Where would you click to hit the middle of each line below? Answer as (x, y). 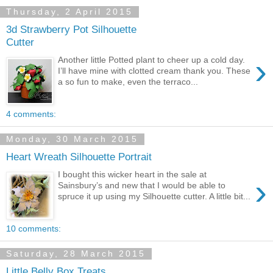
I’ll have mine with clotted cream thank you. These (154, 70)
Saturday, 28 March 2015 (76, 254)
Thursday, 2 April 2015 (69, 12)
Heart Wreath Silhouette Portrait (79, 157)
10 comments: (34, 229)
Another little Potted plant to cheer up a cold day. (152, 59)
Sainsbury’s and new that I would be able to (142, 185)
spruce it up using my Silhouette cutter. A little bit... (154, 196)
